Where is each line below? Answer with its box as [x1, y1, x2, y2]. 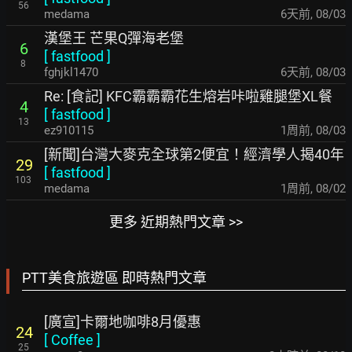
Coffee [51, 332, 93, 348]
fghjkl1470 [44, 65, 98, 79]
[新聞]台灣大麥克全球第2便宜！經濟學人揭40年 [44, 146, 344, 163]
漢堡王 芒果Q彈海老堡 [44, 30, 184, 46]
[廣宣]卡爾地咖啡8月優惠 [44, 313, 201, 330]
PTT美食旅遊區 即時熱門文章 [22, 269, 207, 286]
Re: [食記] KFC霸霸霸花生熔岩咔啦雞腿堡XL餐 [44, 88, 332, 104]
